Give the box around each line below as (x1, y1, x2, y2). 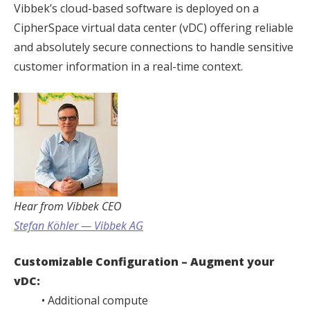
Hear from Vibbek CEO (14, 198, 125, 214)
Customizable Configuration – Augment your (14, 253, 275, 269)
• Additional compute (14, 292, 148, 308)
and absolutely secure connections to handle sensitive (14, 39, 293, 55)
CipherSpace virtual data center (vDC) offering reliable (14, 19, 293, 35)
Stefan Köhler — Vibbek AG (14, 217, 143, 233)
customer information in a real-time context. (14, 58, 243, 74)
